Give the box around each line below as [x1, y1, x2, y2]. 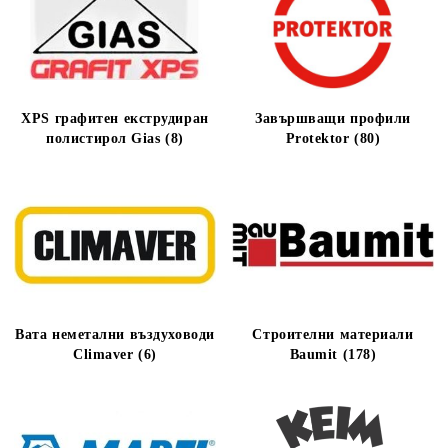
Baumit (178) [289, 347, 377, 362]
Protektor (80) [285, 131, 381, 146]
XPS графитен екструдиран [21, 111, 209, 126]
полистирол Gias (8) [46, 131, 184, 146]
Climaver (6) [73, 347, 157, 362]
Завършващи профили [254, 111, 412, 126]
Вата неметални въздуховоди [15, 327, 215, 342]
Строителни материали [252, 327, 414, 342]
